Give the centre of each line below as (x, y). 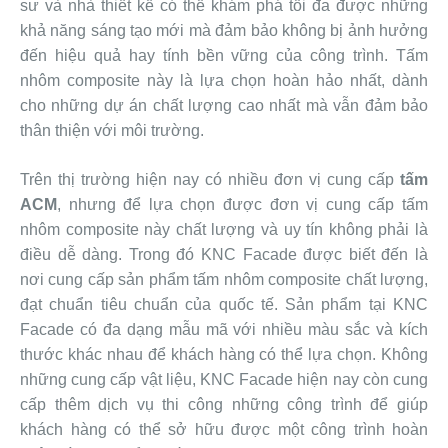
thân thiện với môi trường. (112, 131)
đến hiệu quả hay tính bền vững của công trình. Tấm (224, 56)
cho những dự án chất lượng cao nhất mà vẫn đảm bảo (224, 106)
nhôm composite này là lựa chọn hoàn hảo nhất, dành (224, 81)
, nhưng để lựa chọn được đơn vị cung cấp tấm (242, 205)
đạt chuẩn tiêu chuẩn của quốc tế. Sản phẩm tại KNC (224, 305)
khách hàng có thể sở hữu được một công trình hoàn (224, 430)
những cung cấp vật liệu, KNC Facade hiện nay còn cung (224, 380)
